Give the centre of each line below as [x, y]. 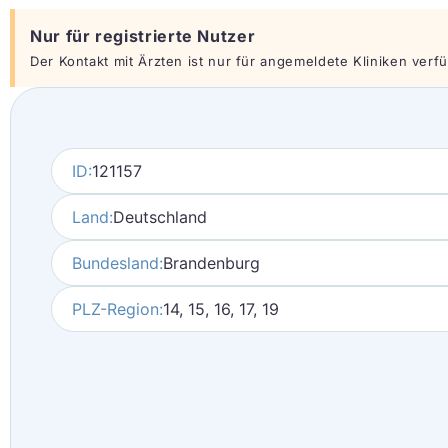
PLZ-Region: [117, 309]
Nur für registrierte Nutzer [143, 36]
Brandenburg [211, 263]
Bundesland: [117, 263]
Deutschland [160, 217]
